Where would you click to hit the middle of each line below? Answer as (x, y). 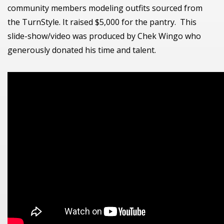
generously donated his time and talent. (82, 50)
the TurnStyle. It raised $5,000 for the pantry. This (102, 22)
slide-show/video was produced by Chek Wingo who (104, 36)
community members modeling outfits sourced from (105, 8)
